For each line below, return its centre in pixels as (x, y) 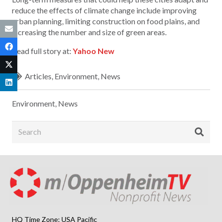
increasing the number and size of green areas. (89, 32)
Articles (38, 76)
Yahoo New (94, 51)
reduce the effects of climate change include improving (104, 10)
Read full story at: (42, 51)
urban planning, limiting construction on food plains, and (106, 21)
